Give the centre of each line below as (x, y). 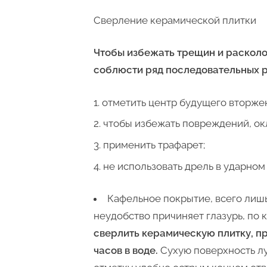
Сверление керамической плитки (175, 20)
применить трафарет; (154, 145)
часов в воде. (126, 251)
